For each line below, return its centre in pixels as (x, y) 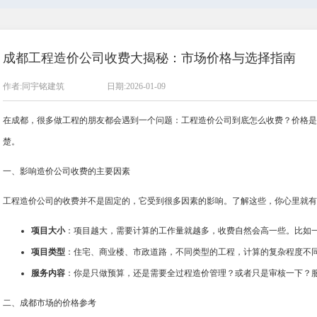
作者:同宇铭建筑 (34, 86)
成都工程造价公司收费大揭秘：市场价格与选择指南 (149, 58)
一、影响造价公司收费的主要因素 (67, 171)
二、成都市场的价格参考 (50, 303)
